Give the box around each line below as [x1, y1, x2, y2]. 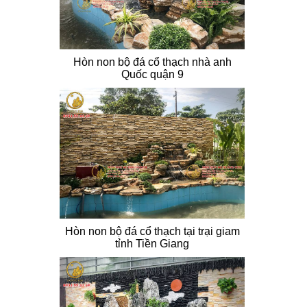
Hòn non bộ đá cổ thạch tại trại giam [64, 225, 240, 237]
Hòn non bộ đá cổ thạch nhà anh [73, 56, 232, 69]
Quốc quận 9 [121, 69, 184, 81]
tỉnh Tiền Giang [115, 237, 189, 249]
